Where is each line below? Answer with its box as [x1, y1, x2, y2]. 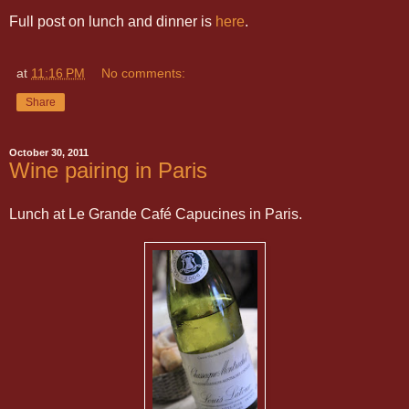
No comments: [101, 65, 186, 80]
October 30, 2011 [9, 146, 89, 158]
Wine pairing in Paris [9, 157, 207, 183]
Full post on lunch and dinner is [9, 13, 215, 29]
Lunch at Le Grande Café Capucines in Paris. [9, 205, 302, 222]
